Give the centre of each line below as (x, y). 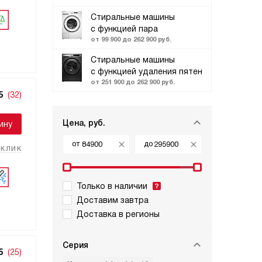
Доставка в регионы (118, 214)
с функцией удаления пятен (146, 71)
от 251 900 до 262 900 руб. (133, 82)
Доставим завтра (113, 200)
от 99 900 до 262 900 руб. (131, 39)
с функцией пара (124, 29)
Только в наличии (112, 186)
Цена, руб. (84, 123)
